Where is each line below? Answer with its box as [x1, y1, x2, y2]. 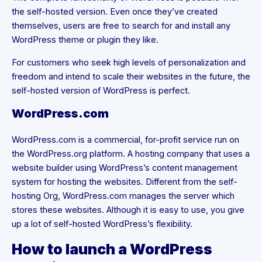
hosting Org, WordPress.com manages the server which [12, 191, 235, 202]
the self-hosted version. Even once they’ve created [12, 6, 218, 18]
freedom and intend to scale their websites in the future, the [12, 71, 250, 82]
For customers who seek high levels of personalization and [12, 57, 246, 68]
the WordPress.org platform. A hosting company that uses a [12, 149, 250, 160]
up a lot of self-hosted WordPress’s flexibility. [12, 219, 192, 230]
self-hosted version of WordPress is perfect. [12, 85, 190, 96]
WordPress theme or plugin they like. [12, 35, 158, 46]
